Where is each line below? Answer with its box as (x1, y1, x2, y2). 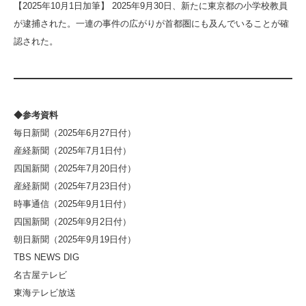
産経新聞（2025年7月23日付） (14, 180, 136, 191)
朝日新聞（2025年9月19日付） (14, 234, 136, 245)
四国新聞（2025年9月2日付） (14, 216, 131, 227)
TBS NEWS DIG (14, 251, 79, 262)
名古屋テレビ (14, 269, 67, 280)
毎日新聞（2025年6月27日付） (14, 127, 136, 138)
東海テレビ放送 (14, 287, 76, 298)
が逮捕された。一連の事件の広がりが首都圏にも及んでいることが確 (14, 18, 289, 29)
